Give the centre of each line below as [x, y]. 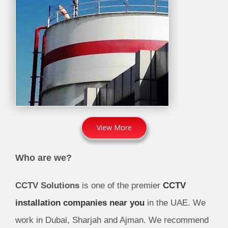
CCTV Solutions [47, 186]
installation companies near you [80, 203]
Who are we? [43, 158]
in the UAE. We [175, 203]
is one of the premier [121, 186]
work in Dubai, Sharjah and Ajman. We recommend [112, 220]
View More [114, 128]
